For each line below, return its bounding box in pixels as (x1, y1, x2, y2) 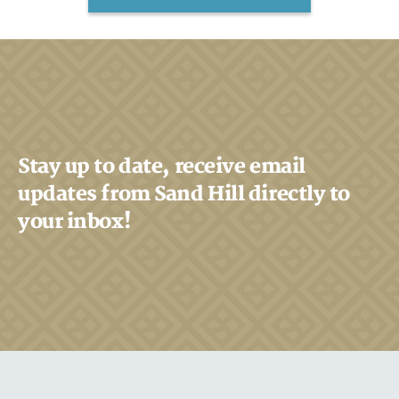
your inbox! (18, 208, 131, 234)
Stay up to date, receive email (18, 153, 305, 179)
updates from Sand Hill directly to (18, 181, 351, 207)
